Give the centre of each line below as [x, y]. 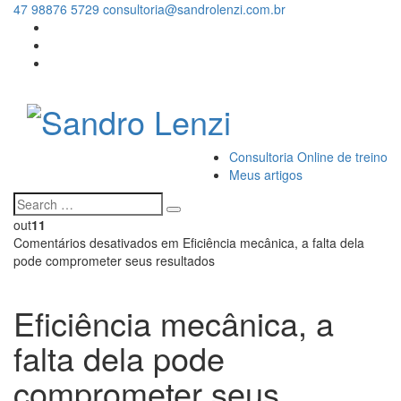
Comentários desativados [85, 243]
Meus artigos [266, 175]
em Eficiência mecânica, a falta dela [261, 243]
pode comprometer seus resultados [114, 261]
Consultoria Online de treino [308, 157]
